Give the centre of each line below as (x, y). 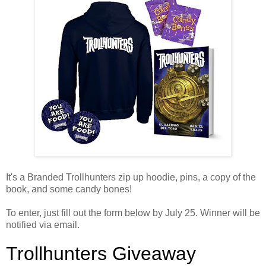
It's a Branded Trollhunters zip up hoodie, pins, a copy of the (131, 177)
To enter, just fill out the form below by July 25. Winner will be (133, 213)
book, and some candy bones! (69, 189)
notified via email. (43, 224)
